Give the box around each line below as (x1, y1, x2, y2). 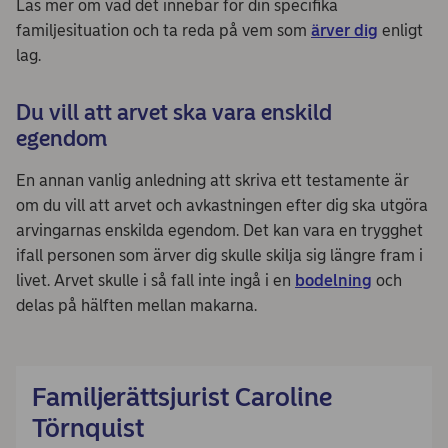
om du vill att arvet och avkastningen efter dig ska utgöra (16, 195, 428, 215)
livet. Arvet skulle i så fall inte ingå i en (16, 270, 295, 290)
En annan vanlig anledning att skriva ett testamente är (16, 170, 409, 190)
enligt (378, 20, 423, 40)
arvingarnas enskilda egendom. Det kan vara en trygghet (16, 220, 423, 240)
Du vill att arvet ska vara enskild (16, 98, 332, 126)
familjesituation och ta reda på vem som (16, 20, 311, 40)
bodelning (295, 270, 372, 290)
